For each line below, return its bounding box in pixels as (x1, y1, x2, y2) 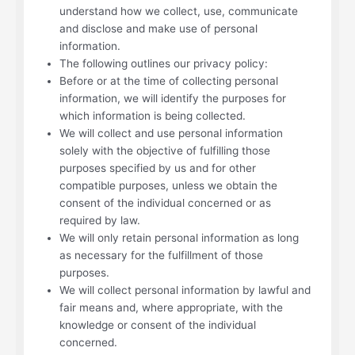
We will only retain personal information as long (59, 231, 299, 244)
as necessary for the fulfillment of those (59, 248, 263, 261)
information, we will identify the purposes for (59, 91, 286, 105)
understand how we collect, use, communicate (59, 4, 298, 17)
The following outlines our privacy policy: (59, 56, 268, 70)
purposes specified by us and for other (59, 161, 256, 174)
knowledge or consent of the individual (59, 318, 256, 331)
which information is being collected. (59, 109, 246, 122)
